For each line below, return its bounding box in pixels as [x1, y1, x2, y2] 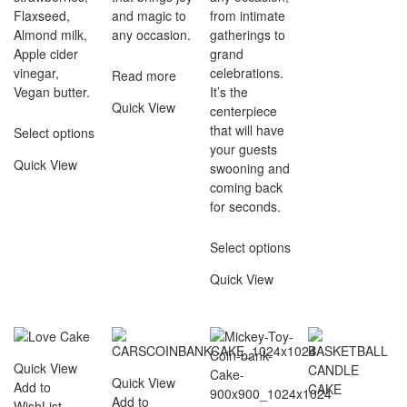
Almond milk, [14, 25, 87, 44]
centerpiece [210, 101, 278, 120]
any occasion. [112, 25, 192, 44]
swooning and [210, 158, 291, 177]
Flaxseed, [14, 5, 70, 25]
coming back [210, 177, 283, 196]
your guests [210, 139, 278, 158]
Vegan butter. [14, 82, 90, 101]
